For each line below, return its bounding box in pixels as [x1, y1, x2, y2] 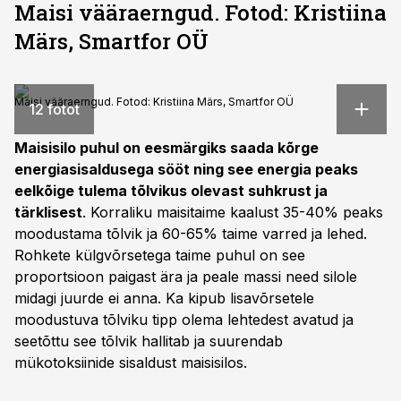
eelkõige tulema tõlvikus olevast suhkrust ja [14, 182, 328, 200]
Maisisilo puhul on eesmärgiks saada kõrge [14, 139, 319, 157]
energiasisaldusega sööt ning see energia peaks [14, 160, 358, 178]
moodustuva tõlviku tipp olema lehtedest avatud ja [14, 311, 354, 328]
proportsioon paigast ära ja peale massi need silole [14, 268, 357, 286]
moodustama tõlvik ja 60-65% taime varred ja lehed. [14, 225, 367, 243]
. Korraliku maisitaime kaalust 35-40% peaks [82, 203, 383, 221]
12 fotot [29, 100, 80, 118]
